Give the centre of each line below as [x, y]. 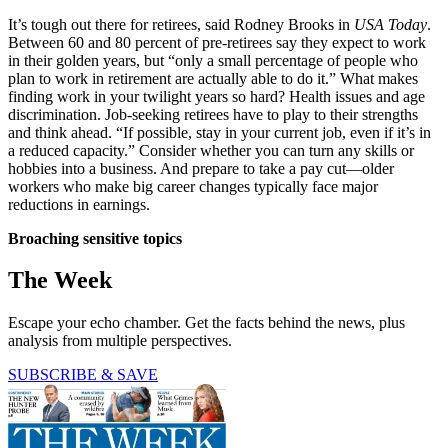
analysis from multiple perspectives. [120, 341]
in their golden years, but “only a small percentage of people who [213, 60]
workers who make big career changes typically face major [193, 186]
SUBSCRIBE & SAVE [83, 375]
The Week [60, 280]
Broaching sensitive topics [95, 238]
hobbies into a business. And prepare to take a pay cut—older [201, 168]
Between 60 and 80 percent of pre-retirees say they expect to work [217, 42]
